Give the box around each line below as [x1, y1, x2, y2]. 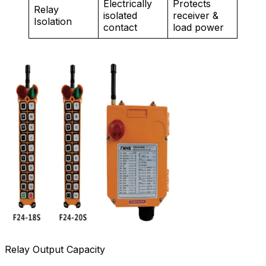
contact [103, 21, 137, 34]
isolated [103, 9, 137, 22]
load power [173, 21, 224, 34]
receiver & [173, 9, 218, 22]
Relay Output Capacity [5, 243, 105, 256]
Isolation [34, 15, 72, 28]
